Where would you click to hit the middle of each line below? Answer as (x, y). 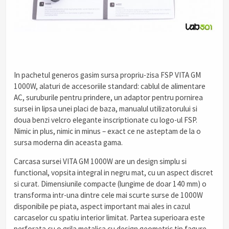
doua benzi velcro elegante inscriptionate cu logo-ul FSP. (106, 120)
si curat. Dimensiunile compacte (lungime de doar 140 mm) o (110, 184)
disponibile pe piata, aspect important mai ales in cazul (102, 206)
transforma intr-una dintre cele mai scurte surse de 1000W (108, 195)
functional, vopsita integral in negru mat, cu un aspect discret (113, 172)
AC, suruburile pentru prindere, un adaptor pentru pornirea (108, 97)
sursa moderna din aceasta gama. (68, 142)
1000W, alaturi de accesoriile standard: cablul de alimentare (110, 86)
